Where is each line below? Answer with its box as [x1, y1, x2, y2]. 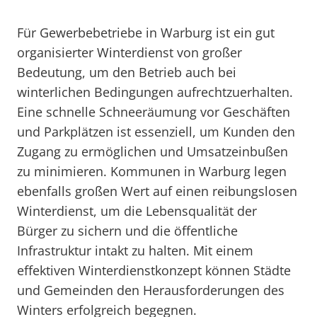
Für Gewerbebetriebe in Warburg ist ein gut [17, 24, 275, 41]
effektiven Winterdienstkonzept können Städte [17, 262, 291, 279]
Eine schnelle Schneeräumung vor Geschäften [17, 103, 290, 120]
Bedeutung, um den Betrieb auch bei [17, 64, 236, 81]
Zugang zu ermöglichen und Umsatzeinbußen [17, 143, 288, 160]
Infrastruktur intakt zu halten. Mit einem [17, 242, 253, 259]
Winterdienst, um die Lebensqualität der [17, 202, 257, 219]
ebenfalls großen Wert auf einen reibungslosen [17, 183, 297, 200]
